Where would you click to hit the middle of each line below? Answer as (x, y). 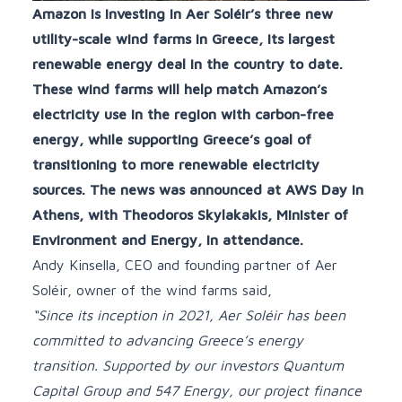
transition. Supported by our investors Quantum (188, 365)
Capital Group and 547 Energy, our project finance (197, 390)
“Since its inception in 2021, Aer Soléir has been (189, 315)
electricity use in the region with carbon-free (183, 114)
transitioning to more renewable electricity (176, 164)
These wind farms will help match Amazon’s (179, 88)
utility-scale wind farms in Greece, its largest (184, 38)
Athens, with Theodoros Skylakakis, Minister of (190, 214)
